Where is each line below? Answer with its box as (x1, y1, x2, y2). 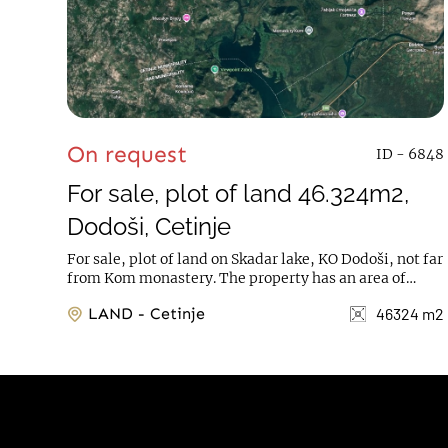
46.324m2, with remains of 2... (67, 288, 273, 306)
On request (67, 140, 188, 168)
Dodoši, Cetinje (67, 212, 232, 241)
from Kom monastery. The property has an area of (67, 269, 220, 287)
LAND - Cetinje (138, 304, 206, 323)
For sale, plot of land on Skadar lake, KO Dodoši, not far (67, 250, 444, 268)
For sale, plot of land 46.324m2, (67, 179, 410, 208)
